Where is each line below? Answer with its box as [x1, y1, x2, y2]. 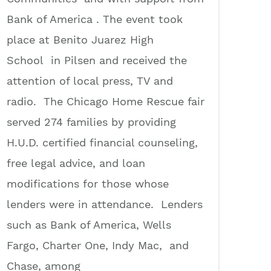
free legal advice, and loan [7, 156, 145, 169]
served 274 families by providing [7, 115, 176, 128]
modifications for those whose [7, 177, 169, 190]
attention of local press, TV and [7, 74, 173, 87]
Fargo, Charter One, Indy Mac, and [7, 238, 189, 252]
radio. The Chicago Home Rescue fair [7, 94, 204, 108]
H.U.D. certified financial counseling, [7, 135, 198, 149]
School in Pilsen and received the [7, 53, 187, 67]
